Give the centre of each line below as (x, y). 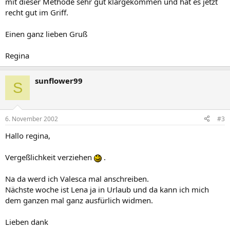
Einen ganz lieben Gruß (46, 34)
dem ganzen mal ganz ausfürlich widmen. (79, 200)
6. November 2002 (32, 119)
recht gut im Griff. (37, 12)
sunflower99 (59, 81)
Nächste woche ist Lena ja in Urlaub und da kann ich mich (107, 189)
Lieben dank (27, 222)
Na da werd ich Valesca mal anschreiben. (77, 178)
